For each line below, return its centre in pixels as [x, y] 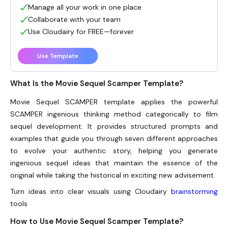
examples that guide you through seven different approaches [114, 139]
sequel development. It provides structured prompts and [114, 126]
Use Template [58, 56]
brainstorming [194, 192]
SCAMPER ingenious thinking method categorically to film [114, 114]
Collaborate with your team [74, 20]
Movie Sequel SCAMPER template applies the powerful [114, 102]
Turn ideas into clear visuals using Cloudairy [91, 192]
